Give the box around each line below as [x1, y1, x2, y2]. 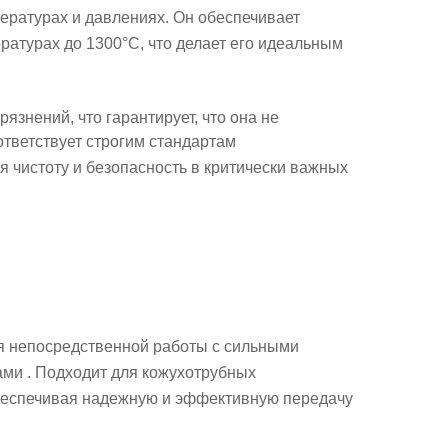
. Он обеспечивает [165, 9, 300, 26]
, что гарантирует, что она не [70, 109, 279, 126]
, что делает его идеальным [140, 35, 343, 52]
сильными [224, 338, 299, 355]
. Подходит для [23, 364, 142, 381]
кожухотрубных [142, 364, 256, 381]
